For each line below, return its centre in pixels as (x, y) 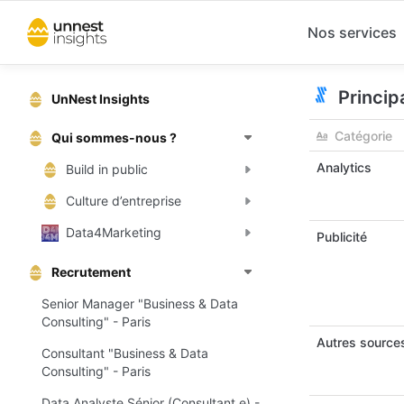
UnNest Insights (101, 98)
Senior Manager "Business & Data (140, 303)
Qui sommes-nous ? (114, 137)
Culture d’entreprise (124, 201)
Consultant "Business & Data (125, 353)
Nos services (352, 32)
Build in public (107, 169)
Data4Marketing (114, 233)
